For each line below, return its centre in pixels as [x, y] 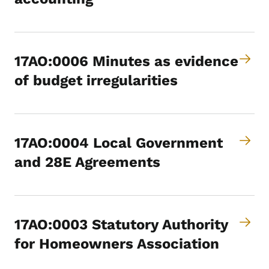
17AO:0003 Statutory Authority [121, 225]
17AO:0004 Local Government [119, 143]
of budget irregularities [96, 81]
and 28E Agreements [87, 162]
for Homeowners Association [117, 244]
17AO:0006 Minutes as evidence [126, 62]
